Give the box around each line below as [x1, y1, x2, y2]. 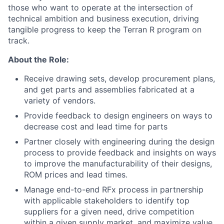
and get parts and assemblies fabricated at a [24, 84, 194, 94]
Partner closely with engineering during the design [24, 136, 214, 146]
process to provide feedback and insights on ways [24, 147, 216, 157]
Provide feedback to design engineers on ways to [24, 110, 212, 120]
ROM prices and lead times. [24, 169, 127, 179]
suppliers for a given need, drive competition [24, 206, 194, 216]
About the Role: [8, 54, 69, 64]
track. [8, 35, 29, 45]
